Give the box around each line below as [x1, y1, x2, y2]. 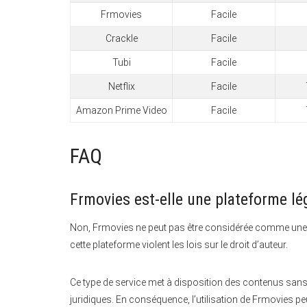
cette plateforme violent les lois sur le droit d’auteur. [70, 238, 288, 250]
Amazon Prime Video [75, 105, 167, 116]
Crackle [105, 33, 138, 45]
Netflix [108, 81, 135, 93]
